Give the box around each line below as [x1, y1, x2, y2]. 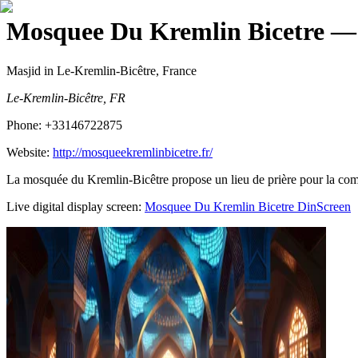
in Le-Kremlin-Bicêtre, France [41, 63, 197, 78]
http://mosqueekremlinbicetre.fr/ [53, 145, 213, 159]
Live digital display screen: [6, 199, 141, 213]
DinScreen [294, 199, 351, 213]
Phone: [6, 117, 45, 132]
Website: [6, 145, 53, 159]
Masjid [6, 63, 41, 78]
